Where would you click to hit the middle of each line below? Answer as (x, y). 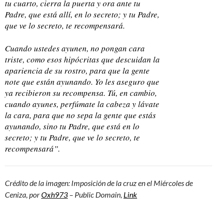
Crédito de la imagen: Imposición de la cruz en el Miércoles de (99, 183)
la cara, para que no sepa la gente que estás (80, 115)
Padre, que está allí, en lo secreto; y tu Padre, (82, 14)
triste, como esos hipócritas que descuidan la (82, 59)
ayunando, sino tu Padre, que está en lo (72, 126)
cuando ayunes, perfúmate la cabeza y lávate (82, 104)
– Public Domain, (96, 194)
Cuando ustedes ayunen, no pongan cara (75, 48)
